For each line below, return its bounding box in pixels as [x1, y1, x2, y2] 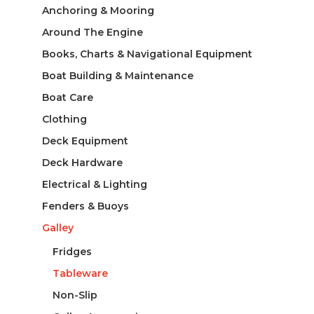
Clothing [41, 112, 87, 125]
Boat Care [41, 90, 93, 104]
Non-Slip [52, 288, 97, 301]
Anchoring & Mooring [41, 4, 154, 17]
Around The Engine [41, 25, 143, 39]
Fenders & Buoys [41, 199, 129, 212]
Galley [41, 221, 74, 234]
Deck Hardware [41, 156, 123, 169]
